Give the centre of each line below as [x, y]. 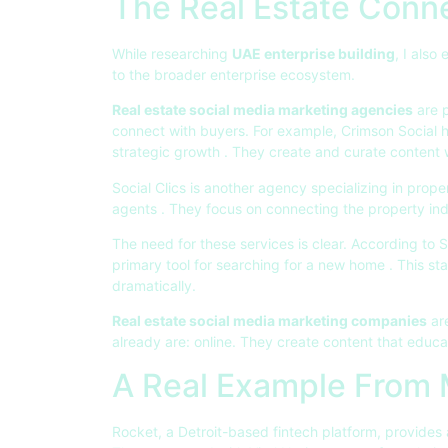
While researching [172, 53]
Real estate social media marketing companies [269, 321]
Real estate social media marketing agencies [262, 110]
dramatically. [154, 286]
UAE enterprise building [313, 53]
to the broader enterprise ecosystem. [233, 74]
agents [136, 208]
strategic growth [168, 152]
